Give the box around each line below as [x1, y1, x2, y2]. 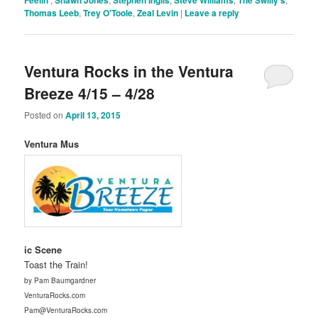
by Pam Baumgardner [24, 275, 97, 285]
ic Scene [24, 242, 62, 256]
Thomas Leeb [24, 6, 79, 19]
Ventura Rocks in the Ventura [24, 60, 234, 82]
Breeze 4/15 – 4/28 [24, 82, 155, 104]
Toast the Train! [24, 257, 89, 271]
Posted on [24, 109, 66, 121]
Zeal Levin [137, 6, 179, 19]
